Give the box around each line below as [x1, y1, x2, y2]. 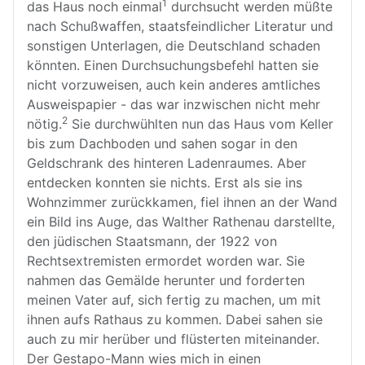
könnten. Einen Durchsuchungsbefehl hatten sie [27, 57, 319, 73]
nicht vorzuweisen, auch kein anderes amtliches [27, 77, 320, 93]
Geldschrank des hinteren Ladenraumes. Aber [27, 155, 306, 171]
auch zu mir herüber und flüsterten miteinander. [27, 331, 319, 347]
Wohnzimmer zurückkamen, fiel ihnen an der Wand [27, 194, 337, 210]
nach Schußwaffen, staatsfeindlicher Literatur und [27, 18, 333, 34]
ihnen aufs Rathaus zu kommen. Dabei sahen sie [27, 311, 323, 328]
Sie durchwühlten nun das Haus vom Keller [68, 116, 333, 132]
